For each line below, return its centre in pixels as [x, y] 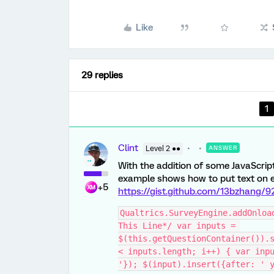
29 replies [102, 75]
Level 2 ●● [163, 149]
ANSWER [223, 148]
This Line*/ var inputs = [177, 226]
